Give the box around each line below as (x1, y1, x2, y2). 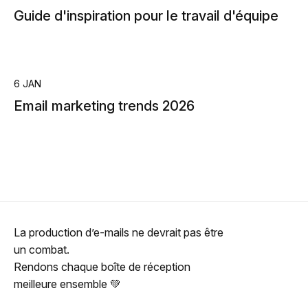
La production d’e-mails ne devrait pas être (14, 225, 223, 239)
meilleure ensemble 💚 (14, 277, 121, 291)
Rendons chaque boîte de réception (14, 260, 190, 274)
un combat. (14, 243, 69, 256)
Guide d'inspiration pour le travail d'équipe (14, 8, 278, 24)
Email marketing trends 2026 (14, 98, 195, 114)
